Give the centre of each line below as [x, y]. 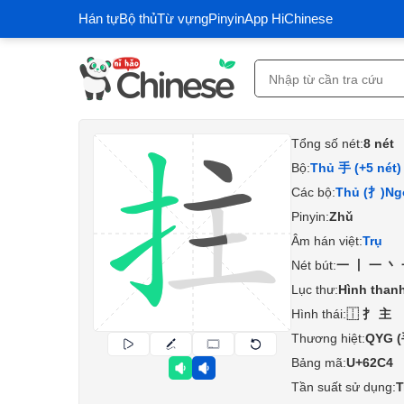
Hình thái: [319, 314]
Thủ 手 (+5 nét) [356, 168]
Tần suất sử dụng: [344, 387]
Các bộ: [313, 192]
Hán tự [99, 18]
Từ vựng [183, 18]
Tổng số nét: [327, 143]
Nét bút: [314, 265]
